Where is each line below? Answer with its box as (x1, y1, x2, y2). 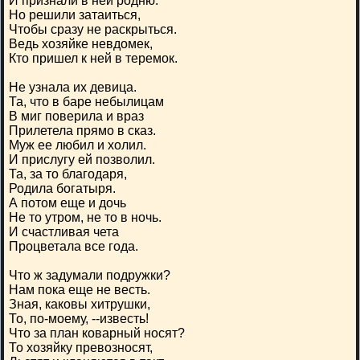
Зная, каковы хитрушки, (9, 297, 150, 311)
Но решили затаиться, (9, 8, 141, 22)
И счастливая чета (9, 225, 119, 239)
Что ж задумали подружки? (9, 268, 170, 282)
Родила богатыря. (9, 182, 116, 195)
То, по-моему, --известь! (9, 312, 149, 325)
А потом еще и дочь (9, 196, 126, 210)
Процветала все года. (9, 239, 138, 253)
